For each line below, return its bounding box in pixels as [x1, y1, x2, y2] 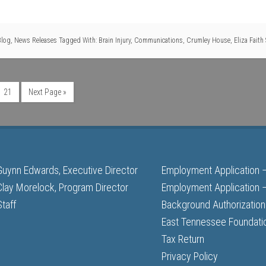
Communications [134, 36, 183, 45]
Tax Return [161, 233, 204, 245]
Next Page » [28, 87, 66, 97]
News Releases [14, 36, 57, 45]
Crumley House [186, 36, 230, 45]
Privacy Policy [161, 250, 218, 262]
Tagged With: [59, 36, 99, 45]
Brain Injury [99, 36, 131, 45]
